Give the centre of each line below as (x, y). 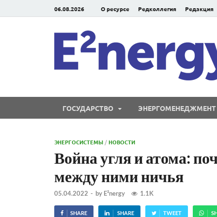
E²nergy (114, 194)
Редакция (199, 8)
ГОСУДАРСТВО (88, 108)
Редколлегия (157, 8)
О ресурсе (115, 8)
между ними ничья (119, 176)
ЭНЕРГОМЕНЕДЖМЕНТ (177, 108)
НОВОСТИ (122, 142)
